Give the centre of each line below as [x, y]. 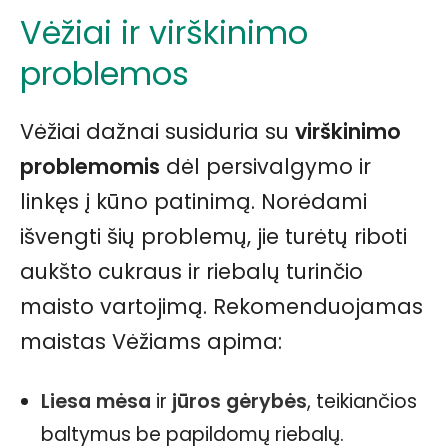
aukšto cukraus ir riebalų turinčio [191, 271]
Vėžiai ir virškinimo [164, 32]
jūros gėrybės [239, 401]
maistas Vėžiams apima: [151, 341]
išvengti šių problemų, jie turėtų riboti [213, 236]
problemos [104, 73]
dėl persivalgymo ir [265, 166]
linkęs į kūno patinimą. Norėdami [193, 201]
